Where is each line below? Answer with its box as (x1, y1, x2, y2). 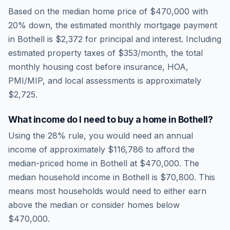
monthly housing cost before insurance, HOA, (8, 62, 188, 72)
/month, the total (138, 48, 203, 58)
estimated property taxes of (8, 48, 118, 58)
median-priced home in (8, 158, 100, 168)
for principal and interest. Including (83, 34, 221, 44)
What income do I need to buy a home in (8, 114, 178, 125)
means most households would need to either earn (8, 186, 206, 196)
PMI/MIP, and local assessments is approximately (8, 75, 201, 86)
